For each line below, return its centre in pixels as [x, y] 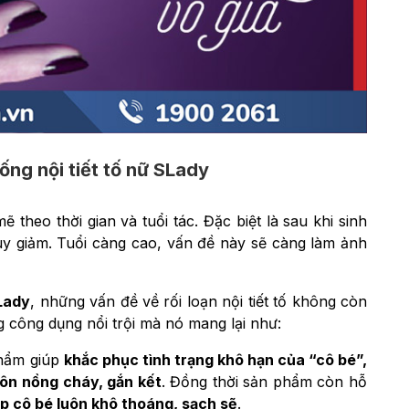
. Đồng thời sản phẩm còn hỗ [264, 382]
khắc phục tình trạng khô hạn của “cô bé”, [215, 360]
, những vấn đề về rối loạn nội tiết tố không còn [199, 302]
